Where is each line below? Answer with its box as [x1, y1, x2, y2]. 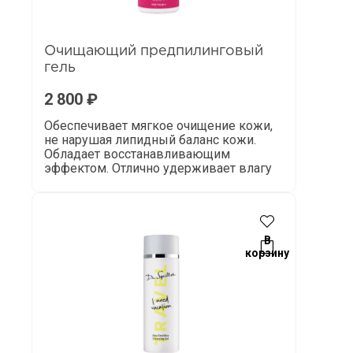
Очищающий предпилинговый [44, 45, 263, 58]
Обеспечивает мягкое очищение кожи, [44, 118, 273, 133]
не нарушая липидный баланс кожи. [44, 132, 256, 147]
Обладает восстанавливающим [44, 147, 230, 162]
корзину [245, 247, 289, 259]
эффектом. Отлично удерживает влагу [44, 161, 272, 176]
